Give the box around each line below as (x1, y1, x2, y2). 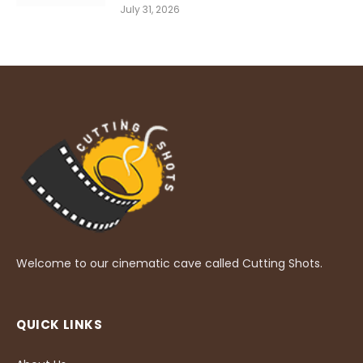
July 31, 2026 (120, 2, 180, 16)
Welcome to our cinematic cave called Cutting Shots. (16, 254, 322, 271)
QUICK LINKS (16, 315, 103, 333)
